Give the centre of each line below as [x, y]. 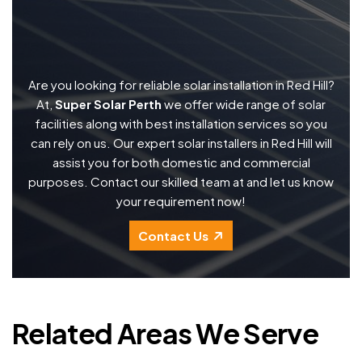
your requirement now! [181, 201]
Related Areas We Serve [166, 334]
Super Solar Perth [108, 104]
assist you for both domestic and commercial [181, 162]
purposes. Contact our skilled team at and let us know [181, 182]
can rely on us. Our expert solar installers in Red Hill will [181, 143]
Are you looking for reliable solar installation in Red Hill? [181, 85]
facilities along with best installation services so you [181, 124]
